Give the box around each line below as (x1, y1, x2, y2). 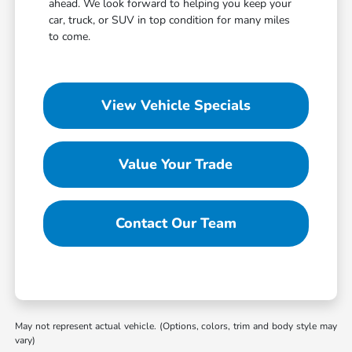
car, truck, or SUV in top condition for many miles (49, 13, 291, 28)
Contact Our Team (115, 214, 236, 233)
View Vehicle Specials (101, 96, 251, 115)
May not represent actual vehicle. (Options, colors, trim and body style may (15, 320, 337, 333)
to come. (49, 29, 91, 45)
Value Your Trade (119, 155, 233, 174)
